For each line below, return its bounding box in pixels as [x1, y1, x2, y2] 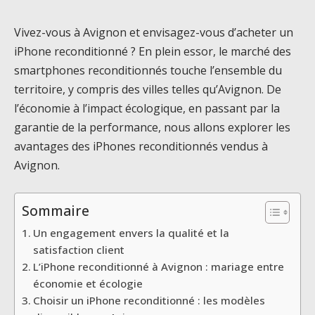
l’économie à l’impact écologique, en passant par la [14, 101, 280, 116]
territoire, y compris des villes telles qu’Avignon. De [14, 82, 281, 97]
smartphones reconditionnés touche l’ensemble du [14, 63, 282, 78]
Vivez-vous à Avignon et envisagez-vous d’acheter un [14, 25, 293, 40]
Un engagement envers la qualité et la [33, 225, 230, 240]
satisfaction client [33, 242, 125, 257]
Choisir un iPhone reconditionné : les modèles [33, 292, 266, 307]
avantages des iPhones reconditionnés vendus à [14, 139, 268, 154]
